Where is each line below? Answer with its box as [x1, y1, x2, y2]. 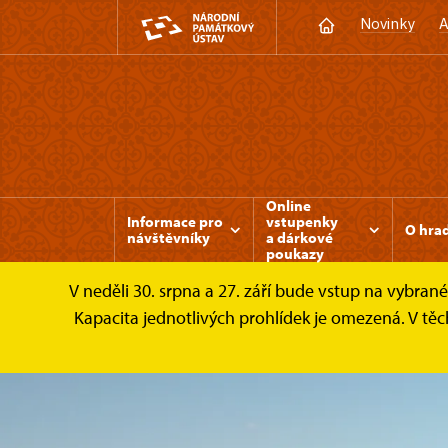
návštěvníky [127, 228, 210, 247]
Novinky [360, 14, 415, 33]
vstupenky [266, 212, 338, 231]
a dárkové [266, 228, 333, 247]
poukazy [266, 244, 324, 263]
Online [266, 196, 311, 215]
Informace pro [127, 212, 223, 231]
